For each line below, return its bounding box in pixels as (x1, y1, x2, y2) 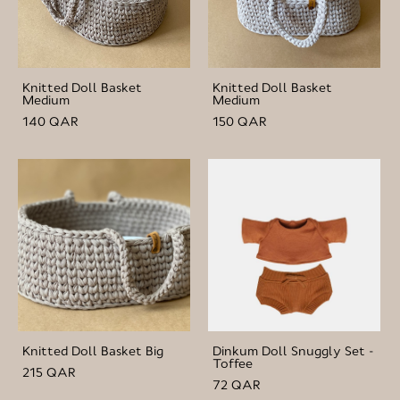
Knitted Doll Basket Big (22, 342, 163, 359)
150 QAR (212, 112, 267, 129)
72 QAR (212, 376, 261, 393)
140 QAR (22, 112, 79, 129)
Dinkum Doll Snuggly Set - (212, 342, 374, 359)
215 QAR (22, 363, 76, 380)
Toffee (212, 354, 253, 371)
